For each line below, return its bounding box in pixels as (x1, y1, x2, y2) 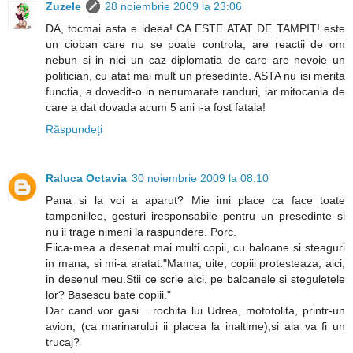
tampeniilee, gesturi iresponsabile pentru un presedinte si (46, 210, 345, 223)
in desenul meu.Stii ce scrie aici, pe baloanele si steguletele (46, 273, 345, 286)
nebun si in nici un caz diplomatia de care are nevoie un (46, 54, 345, 67)
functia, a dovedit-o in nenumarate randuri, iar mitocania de (46, 85, 345, 98)
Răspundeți (46, 123, 102, 136)
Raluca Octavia (46, 172, 127, 185)
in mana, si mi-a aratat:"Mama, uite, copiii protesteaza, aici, (46, 257, 345, 270)
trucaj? (46, 336, 80, 349)
